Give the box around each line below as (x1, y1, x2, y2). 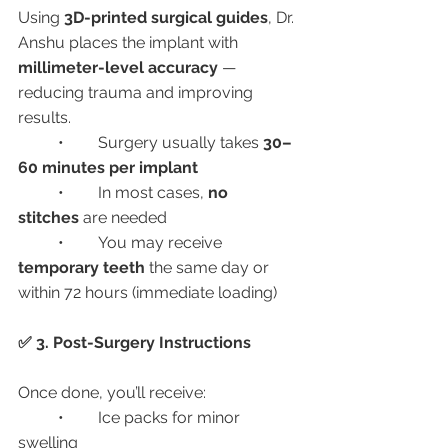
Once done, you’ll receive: (18, 383, 206, 402)
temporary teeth (18, 258, 145, 277)
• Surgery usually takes (98, 133, 263, 152)
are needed (79, 208, 167, 227)
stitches (18, 208, 79, 227)
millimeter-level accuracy (18, 58, 218, 77)
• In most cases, (98, 183, 208, 202)
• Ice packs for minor (18, 408, 58, 427)
